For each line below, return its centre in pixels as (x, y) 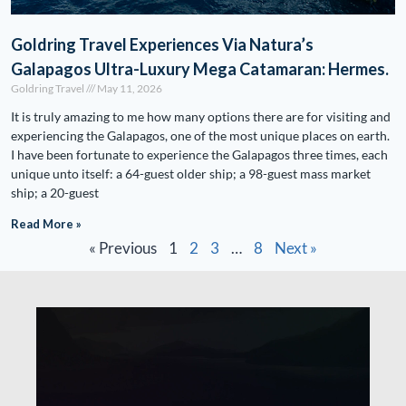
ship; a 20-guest (55, 193)
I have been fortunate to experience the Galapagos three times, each (199, 155)
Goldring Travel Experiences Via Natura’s (162, 44)
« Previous (123, 248)
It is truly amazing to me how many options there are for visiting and (201, 116)
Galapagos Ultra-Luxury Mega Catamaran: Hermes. (200, 69)
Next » (296, 248)
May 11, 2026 (129, 88)
